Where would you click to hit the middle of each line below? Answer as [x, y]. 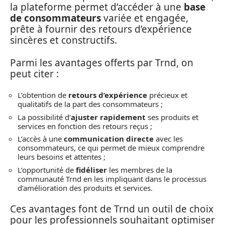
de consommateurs [55, 18]
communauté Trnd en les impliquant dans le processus [112, 179]
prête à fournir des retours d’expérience [101, 29]
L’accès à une [41, 139]
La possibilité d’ [44, 117]
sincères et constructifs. [64, 40]
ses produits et [172, 117]
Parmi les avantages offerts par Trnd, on [102, 63]
